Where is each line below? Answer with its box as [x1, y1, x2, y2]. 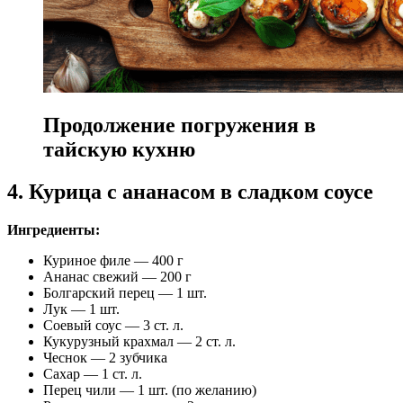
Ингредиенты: [7, 222, 100, 238]
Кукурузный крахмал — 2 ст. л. [43, 334, 236, 350]
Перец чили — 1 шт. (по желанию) [43, 382, 256, 399]
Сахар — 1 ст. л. [43, 366, 142, 382]
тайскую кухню [43, 138, 195, 162]
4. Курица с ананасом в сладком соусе [7, 180, 373, 204]
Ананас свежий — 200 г [43, 269, 192, 285]
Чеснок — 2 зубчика [43, 350, 167, 366]
